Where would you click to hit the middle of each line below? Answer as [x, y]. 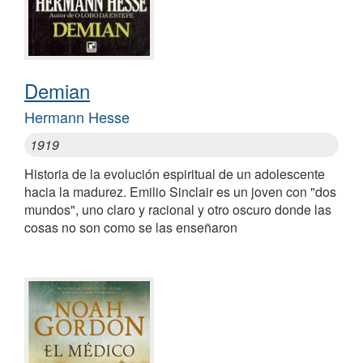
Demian [57, 90]
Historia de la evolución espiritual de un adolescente [175, 173]
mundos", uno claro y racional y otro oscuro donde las [178, 209]
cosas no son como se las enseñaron [131, 227]
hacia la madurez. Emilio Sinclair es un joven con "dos [180, 191]
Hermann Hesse [77, 116]
